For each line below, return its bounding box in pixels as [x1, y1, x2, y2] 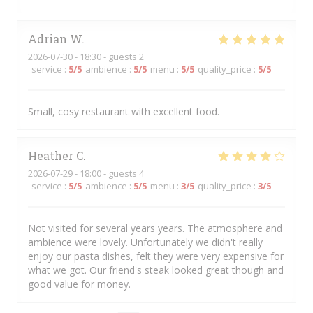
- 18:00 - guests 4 [73, 167, 144, 180]
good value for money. [28, 277, 131, 291]
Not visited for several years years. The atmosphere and [28, 221, 282, 235]
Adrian [28, 31, 67, 46]
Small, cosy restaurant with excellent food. [28, 105, 219, 118]
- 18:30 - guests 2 [73, 50, 144, 63]
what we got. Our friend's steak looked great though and [28, 263, 284, 277]
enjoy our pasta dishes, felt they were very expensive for [28, 249, 284, 263]
